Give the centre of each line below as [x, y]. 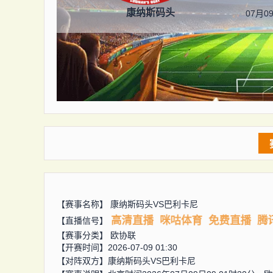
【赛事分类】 [83, 235]
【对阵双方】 [82, 261]
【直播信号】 [82, 220]
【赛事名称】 [83, 204]
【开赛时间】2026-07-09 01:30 [117, 247]
